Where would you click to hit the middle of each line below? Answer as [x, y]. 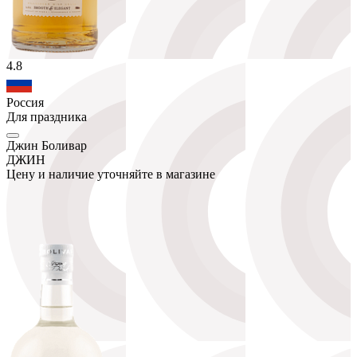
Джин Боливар [47, 145]
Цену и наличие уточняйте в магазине [111, 174]
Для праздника [47, 116]
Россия [25, 102]
